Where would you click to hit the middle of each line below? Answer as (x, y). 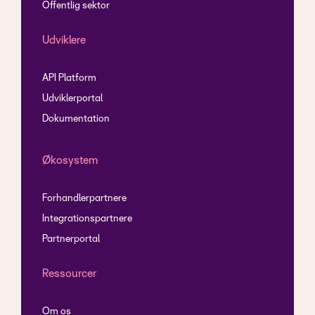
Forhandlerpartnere (84, 199)
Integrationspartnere (87, 219)
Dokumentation (76, 120)
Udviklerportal (72, 99)
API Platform (69, 79)
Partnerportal (71, 240)
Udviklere (64, 41)
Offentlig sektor (76, 6)
